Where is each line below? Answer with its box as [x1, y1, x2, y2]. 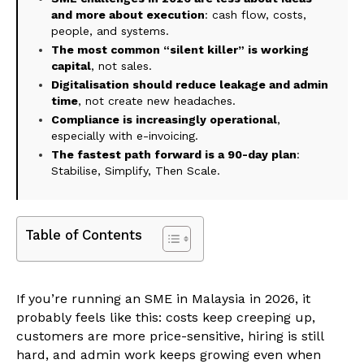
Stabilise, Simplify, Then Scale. [51, 164, 220, 178]
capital [51, 59, 91, 73]
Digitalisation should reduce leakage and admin [51, 78, 328, 92]
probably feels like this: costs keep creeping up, [16, 310, 315, 326]
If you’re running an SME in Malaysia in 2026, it [16, 291, 310, 307]
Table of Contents [25, 227, 142, 244]
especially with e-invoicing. [51, 129, 198, 143]
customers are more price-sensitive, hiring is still [16, 328, 323, 344]
